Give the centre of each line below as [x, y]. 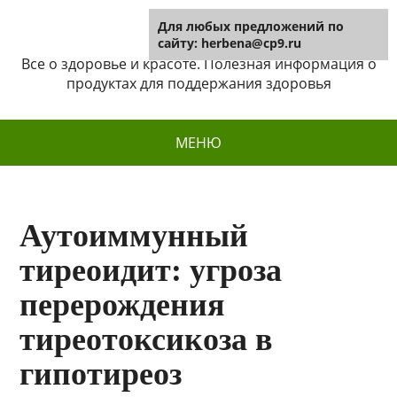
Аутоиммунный [134, 236]
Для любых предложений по [251, 26]
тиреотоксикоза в [146, 339]
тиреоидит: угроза [151, 270]
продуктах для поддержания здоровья [198, 83]
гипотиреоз [101, 374]
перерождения [122, 305]
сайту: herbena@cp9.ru [230, 43]
